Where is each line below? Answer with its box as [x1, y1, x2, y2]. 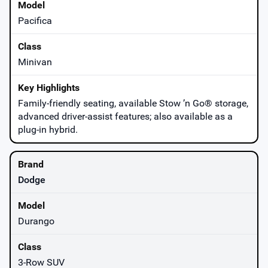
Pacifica [18, 14, 52, 26]
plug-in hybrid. [18, 123, 78, 135]
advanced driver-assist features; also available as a [18, 110, 233, 122]
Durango [18, 215, 54, 227]
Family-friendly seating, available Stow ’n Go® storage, [18, 97, 248, 109]
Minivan [18, 56, 52, 68]
